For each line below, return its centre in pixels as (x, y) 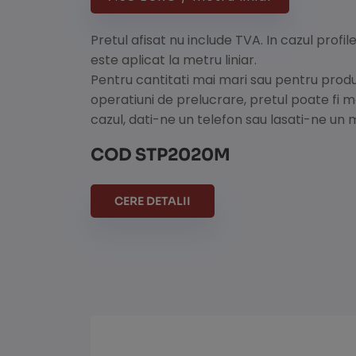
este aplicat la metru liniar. (174, 60)
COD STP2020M (161, 154)
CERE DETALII (153, 201)
